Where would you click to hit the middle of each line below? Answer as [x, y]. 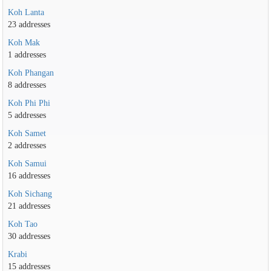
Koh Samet [27, 133]
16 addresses [29, 176]
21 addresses [29, 206]
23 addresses [29, 24]
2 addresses [27, 145]
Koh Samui [27, 164]
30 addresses [29, 236]
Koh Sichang [30, 194]
